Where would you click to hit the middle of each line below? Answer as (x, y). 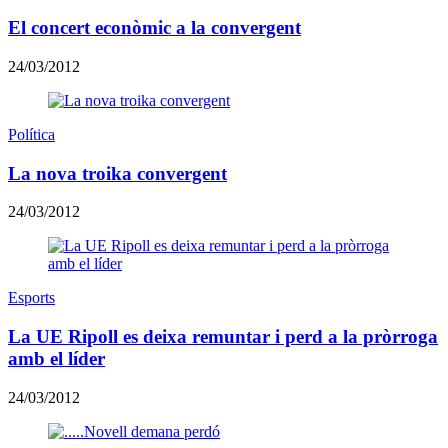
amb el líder (56, 359)
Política (31, 134)
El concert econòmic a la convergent (154, 28)
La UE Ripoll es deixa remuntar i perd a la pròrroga (223, 337)
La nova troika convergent (117, 173)
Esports (31, 298)
